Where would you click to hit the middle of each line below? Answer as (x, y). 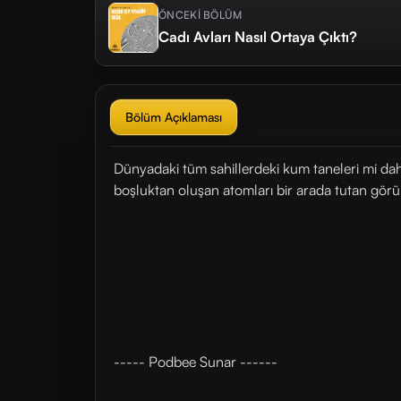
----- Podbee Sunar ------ (196, 362)
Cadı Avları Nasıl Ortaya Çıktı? (258, 37)
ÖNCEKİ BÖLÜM (200, 15)
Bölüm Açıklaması (174, 117)
